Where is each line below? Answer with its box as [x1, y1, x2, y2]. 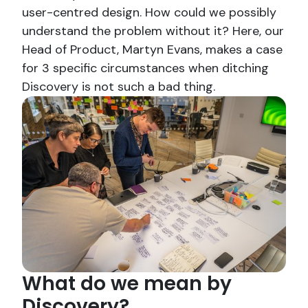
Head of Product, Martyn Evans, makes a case [22, 41, 283, 58]
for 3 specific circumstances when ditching [22, 60, 269, 77]
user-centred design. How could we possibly [22, 4, 276, 21]
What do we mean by [22, 270, 232, 298]
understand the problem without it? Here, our [22, 23, 284, 40]
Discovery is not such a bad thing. [22, 78, 215, 96]
